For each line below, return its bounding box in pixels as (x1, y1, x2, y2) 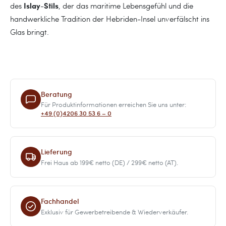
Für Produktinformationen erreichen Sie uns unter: (41, 100, 186, 109)
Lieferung (41, 147, 72, 157)
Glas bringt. (10, 26, 49, 37)
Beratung (41, 89, 72, 99)
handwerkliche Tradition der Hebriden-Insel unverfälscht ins (10, 13, 209, 24)
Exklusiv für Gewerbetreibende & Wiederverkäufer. (41, 207, 188, 216)
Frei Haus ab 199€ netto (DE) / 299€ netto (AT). (41, 157, 178, 167)
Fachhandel (41, 196, 79, 206)
